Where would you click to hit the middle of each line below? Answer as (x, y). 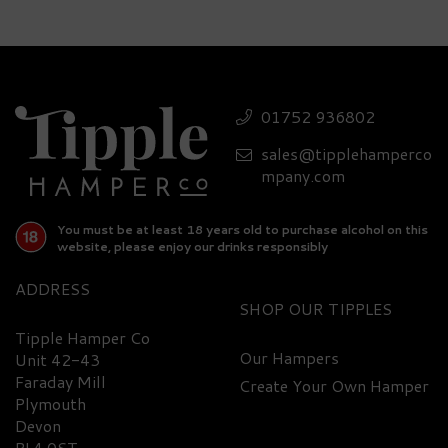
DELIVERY (139, 398)
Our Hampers (289, 357)
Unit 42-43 (57, 359)
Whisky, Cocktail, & (198, 86)
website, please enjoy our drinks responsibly (192, 246)
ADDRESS (52, 288)
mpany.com (303, 175)
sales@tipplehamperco (346, 153)
